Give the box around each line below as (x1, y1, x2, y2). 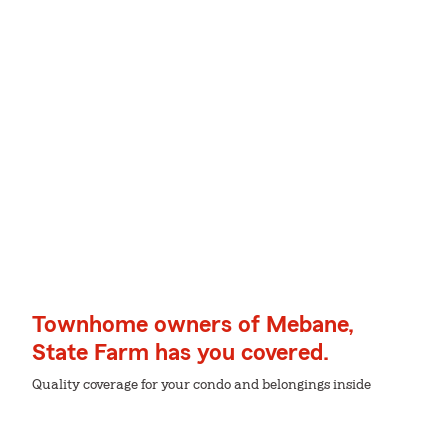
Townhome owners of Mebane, (32, 313, 354, 337)
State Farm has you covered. (32, 341, 329, 365)
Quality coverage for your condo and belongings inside (32, 378, 371, 392)
